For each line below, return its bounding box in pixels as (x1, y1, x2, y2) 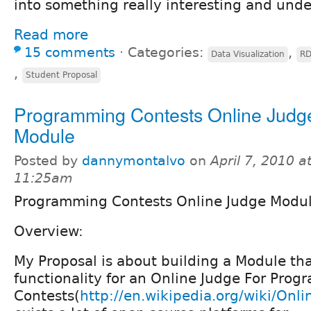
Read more (14, 26, 88, 43)
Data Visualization (211, 49, 285, 59)
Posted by (14, 153, 82, 168)
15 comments (24, 44, 115, 60)
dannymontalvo (82, 153, 185, 168)
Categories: (128, 44, 208, 60)
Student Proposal (26, 69, 97, 80)
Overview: (14, 222, 83, 239)
